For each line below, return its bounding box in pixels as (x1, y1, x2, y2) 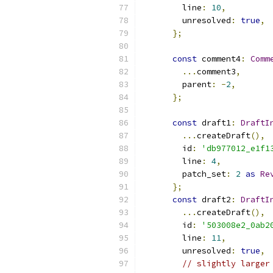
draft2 (197, 194, 231, 205)
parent (143, 79, 211, 90)
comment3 (197, 66, 236, 77)
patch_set (143, 169, 226, 179)
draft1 (197, 118, 231, 128)
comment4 (197, 54, 241, 64)
